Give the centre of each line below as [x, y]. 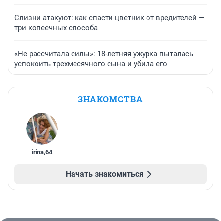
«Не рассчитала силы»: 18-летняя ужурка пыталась [104, 54]
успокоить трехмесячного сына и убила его [91, 64]
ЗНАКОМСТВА [110, 99]
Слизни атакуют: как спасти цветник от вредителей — [110, 18]
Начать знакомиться [105, 174]
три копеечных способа [56, 28]
